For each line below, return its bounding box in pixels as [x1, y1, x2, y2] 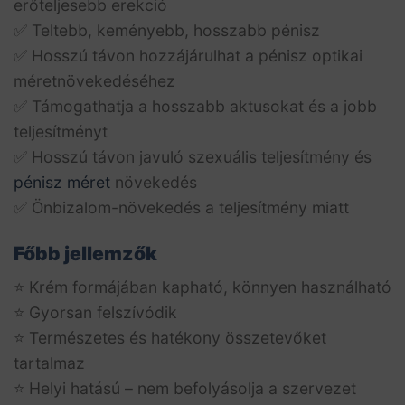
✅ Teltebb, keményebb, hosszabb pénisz [14, 20, 320, 40]
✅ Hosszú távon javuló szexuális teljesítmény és [14, 146, 372, 166]
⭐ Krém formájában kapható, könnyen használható [14, 278, 391, 297]
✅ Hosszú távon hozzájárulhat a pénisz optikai [14, 45, 363, 65]
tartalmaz [14, 353, 85, 373]
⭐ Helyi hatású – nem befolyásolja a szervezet [14, 379, 356, 399]
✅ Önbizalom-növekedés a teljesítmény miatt [14, 197, 349, 217]
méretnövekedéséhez [14, 71, 175, 90]
